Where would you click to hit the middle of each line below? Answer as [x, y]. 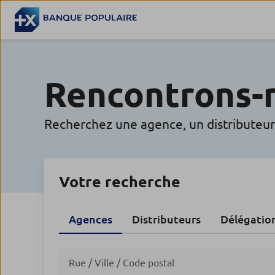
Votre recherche [120, 182]
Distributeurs [166, 219]
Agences [91, 219]
